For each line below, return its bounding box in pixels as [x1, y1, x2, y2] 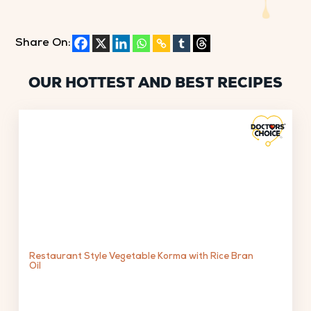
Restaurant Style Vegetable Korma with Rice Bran [29, 252, 254, 262]
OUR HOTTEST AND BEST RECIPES [28, 74, 283, 92]
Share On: [15, 37, 72, 49]
